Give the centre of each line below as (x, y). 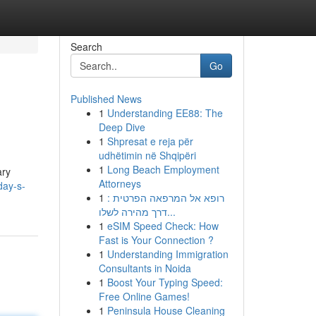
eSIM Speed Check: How (163, 226)
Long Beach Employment (163, 169)
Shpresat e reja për (150, 141)
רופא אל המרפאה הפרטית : (165, 197)
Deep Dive (122, 127)
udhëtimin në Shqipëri (147, 155)
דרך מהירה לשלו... (171, 212)
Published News (106, 99)
